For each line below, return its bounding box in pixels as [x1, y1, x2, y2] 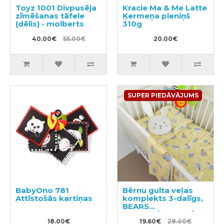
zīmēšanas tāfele [15, 11, 84, 20]
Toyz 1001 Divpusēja [15, 3, 96, 12]
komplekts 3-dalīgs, [122, 193, 203, 203]
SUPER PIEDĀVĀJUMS [127, 91, 198, 99]
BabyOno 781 [15, 185, 69, 195]
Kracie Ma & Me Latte [122, 3, 207, 12]
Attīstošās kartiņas [15, 193, 92, 203]
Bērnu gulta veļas [122, 185, 193, 195]
